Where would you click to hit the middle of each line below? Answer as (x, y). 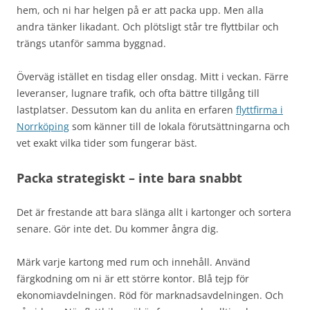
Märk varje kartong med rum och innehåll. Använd (134, 262)
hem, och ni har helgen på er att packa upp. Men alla (140, 10)
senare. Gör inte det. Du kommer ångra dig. (118, 228)
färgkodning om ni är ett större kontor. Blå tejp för (133, 278)
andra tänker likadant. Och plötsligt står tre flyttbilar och (148, 26)
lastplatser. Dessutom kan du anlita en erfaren (126, 109)
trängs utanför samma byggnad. (91, 43)
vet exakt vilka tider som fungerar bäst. (107, 143)
